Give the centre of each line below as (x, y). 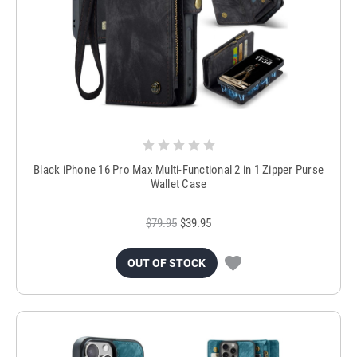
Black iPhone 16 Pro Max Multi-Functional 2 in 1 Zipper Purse (178, 169)
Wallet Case (178, 184)
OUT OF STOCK (167, 263)
